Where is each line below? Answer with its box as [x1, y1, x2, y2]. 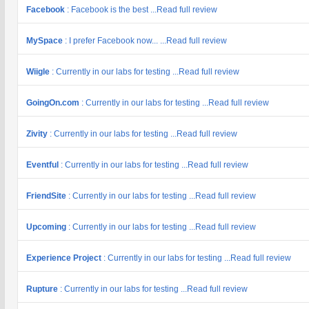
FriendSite [26, 191, 68, 201]
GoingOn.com [26, 98, 81, 108]
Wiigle [26, 67, 52, 77]
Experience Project [26, 253, 103, 263]
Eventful [26, 160, 61, 170]
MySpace [26, 36, 65, 46]
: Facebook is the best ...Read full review [67, 5, 217, 14]
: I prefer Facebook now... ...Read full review [65, 36, 227, 46]
